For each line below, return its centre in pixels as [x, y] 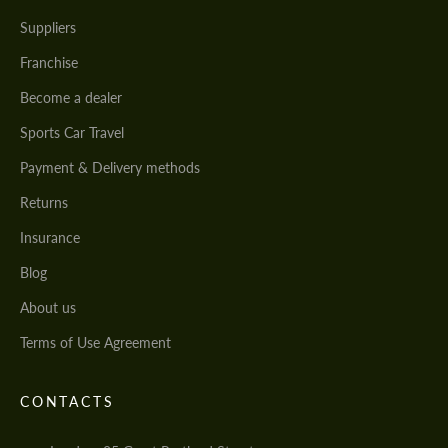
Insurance [50, 238]
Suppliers [48, 28]
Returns [44, 203]
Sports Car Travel [72, 133]
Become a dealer [71, 98]
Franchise [49, 63]
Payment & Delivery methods [110, 168]
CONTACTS [67, 402]
